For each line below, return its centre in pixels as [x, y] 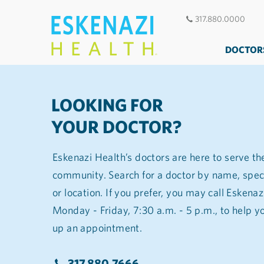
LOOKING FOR [109, 105]
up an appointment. [99, 228]
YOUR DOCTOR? [116, 127]
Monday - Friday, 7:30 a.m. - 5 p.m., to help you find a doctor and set [136, 210]
